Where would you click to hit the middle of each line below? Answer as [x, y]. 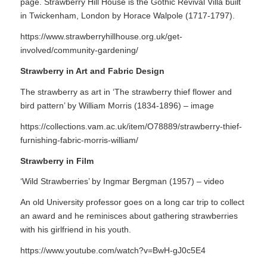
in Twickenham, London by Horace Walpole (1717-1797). [127, 16]
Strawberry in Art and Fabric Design [92, 71]
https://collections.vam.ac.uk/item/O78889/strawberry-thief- [131, 126]
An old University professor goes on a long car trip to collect [132, 202]
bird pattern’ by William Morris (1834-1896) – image [117, 105]
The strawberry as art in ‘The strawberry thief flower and [126, 91]
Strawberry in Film [57, 161]
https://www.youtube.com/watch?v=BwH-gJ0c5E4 [113, 251]
